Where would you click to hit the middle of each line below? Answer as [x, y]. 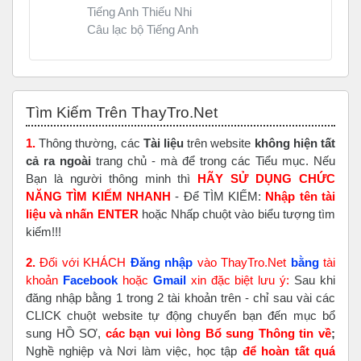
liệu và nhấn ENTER [82, 214]
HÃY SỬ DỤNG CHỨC [267, 178]
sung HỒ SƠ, [66, 333]
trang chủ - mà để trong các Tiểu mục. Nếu [213, 160]
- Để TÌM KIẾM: [218, 196]
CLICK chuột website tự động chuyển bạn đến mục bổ [180, 315]
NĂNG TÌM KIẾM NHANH [98, 196]
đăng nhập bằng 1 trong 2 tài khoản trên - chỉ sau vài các [180, 297]
